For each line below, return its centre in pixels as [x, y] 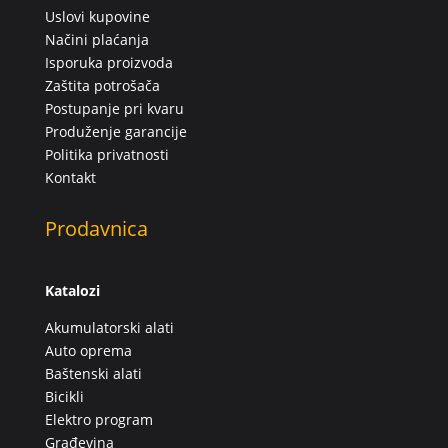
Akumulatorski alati [109, 328]
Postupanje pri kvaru [114, 109]
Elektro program [98, 420]
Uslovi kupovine [97, 17]
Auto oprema [88, 351]
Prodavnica [96, 229]
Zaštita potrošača [102, 86]
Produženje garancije [115, 132]
